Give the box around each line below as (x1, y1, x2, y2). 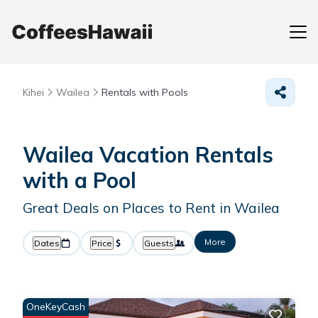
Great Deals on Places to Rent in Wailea (23, 199, 280, 216)
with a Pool (23, 167, 136, 194)
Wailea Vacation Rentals (23, 141, 273, 168)
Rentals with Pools (102, 86, 188, 99)
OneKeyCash (26, 300, 85, 313)
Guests (144, 238, 174, 248)
